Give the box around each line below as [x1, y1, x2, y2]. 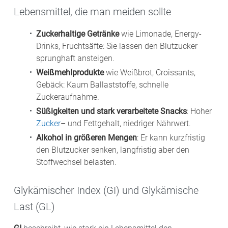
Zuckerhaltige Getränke [36, 29, 119, 39]
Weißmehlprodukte [36, 68, 104, 78]
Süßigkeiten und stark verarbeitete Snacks [36, 106, 187, 117]
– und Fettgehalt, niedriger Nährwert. [61, 119, 191, 129]
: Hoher [187, 106, 212, 117]
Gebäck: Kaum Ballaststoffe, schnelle [36, 80, 168, 90]
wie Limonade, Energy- [119, 29, 202, 39]
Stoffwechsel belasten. [36, 157, 117, 167]
